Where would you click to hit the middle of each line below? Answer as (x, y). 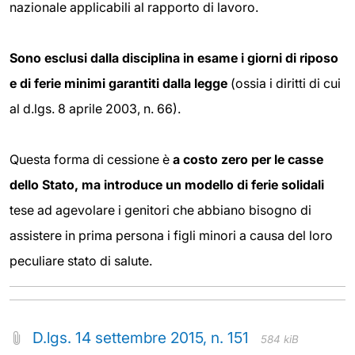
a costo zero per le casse (248, 160)
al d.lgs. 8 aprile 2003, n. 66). (95, 109)
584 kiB (280, 340)
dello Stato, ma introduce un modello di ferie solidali (167, 185)
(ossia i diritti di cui (284, 84)
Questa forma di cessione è (91, 160)
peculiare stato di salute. (81, 261)
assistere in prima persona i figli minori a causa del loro (171, 236)
